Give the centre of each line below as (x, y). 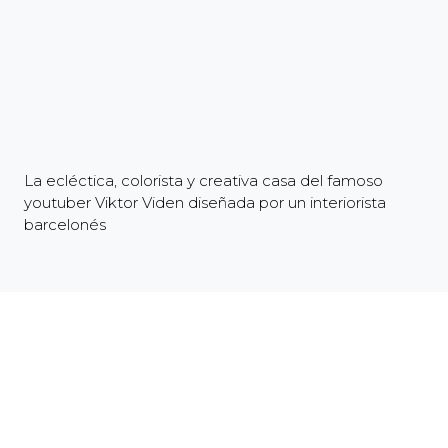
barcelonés (65, 225)
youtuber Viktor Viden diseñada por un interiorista (205, 203)
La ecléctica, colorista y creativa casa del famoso (203, 181)
